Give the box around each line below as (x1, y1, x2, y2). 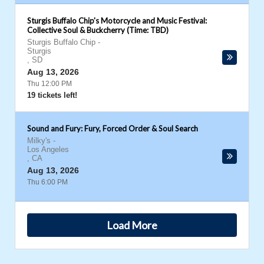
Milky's (27, 136, 51, 145)
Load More (107, 218, 157, 232)
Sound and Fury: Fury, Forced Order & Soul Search (27, 124, 198, 133)
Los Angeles (27, 145, 69, 154)
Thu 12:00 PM (27, 80, 72, 88)
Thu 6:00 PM (27, 178, 68, 186)
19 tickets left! (27, 91, 77, 100)
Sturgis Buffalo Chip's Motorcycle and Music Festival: (27, 16, 207, 25)
